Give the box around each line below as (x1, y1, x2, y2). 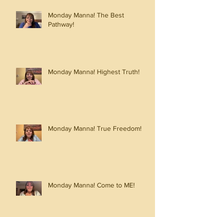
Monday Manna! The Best (48, 11, 124, 19)
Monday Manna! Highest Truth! (48, 68, 139, 76)
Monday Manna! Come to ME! (48, 181, 135, 189)
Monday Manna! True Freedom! (48, 124, 141, 133)
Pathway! (48, 20, 74, 29)
